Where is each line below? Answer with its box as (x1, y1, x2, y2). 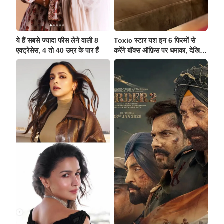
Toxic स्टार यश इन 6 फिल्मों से (113, 36, 195, 44)
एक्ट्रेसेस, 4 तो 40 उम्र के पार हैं (16, 46, 99, 54)
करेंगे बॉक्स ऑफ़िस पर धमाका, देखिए (113, 46, 203, 54)
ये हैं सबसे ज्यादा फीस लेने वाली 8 (16, 36, 98, 44)
